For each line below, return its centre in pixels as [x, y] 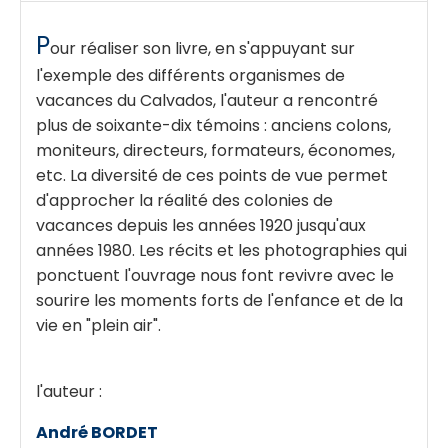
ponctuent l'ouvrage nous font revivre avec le [215, 275]
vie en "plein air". [98, 325]
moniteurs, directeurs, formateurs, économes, [215, 150]
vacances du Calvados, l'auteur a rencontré [207, 100]
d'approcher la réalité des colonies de [184, 200]
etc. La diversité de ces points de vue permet [212, 175]
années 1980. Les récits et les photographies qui [221, 250]
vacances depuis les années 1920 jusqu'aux [201, 225]
